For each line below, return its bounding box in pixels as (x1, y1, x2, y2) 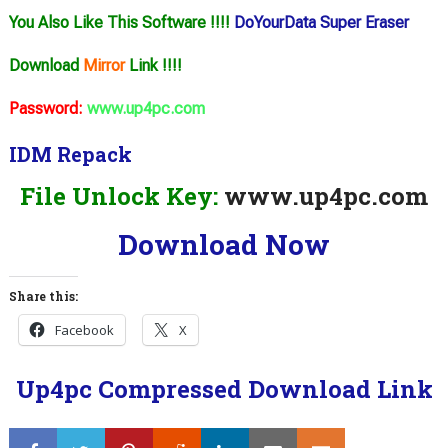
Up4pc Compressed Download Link (15, 372, 433, 405)
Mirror (82, 55, 125, 75)
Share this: (8, 287, 78, 304)
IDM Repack (8, 140, 132, 167)
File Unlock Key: (20, 179, 218, 212)
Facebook (54, 320, 114, 339)
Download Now (118, 225, 330, 263)
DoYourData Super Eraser (233, 12, 409, 32)
